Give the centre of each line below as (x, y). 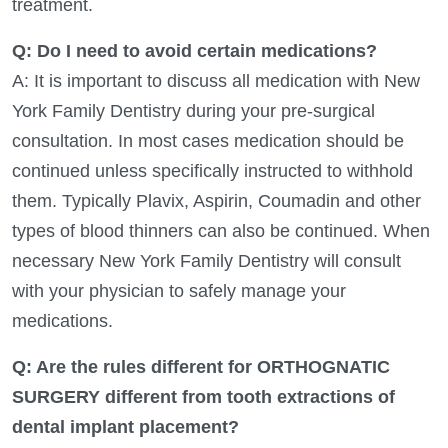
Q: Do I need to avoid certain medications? (194, 50)
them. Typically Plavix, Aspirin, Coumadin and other (216, 200)
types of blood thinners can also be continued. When (221, 230)
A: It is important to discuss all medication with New (216, 80)
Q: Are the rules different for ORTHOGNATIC (201, 366)
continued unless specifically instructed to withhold (212, 170)
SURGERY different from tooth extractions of (203, 396)
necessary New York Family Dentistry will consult (206, 260)
